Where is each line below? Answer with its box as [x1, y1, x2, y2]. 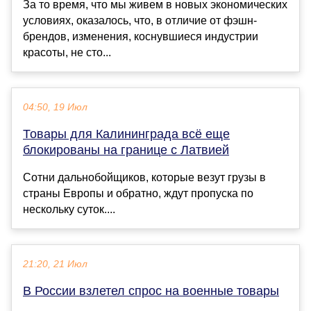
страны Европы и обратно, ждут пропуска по [23, 187, 253, 200]
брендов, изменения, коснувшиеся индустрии [23, 31, 258, 43]
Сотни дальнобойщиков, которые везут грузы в [23, 171, 266, 184]
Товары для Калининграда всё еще [23, 127, 230, 142]
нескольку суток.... [23, 203, 115, 216]
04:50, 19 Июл [23, 102, 87, 113]
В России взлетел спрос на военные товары [23, 284, 279, 299]
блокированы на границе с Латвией [23, 143, 229, 158]
